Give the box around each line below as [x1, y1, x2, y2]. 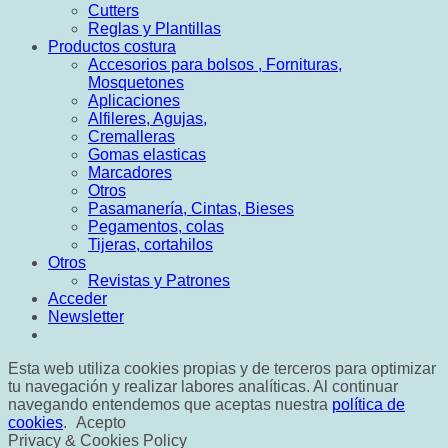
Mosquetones [88, 73, 184, 91]
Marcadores [88, 163, 172, 181]
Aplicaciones [88, 91, 180, 109]
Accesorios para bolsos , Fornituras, [88, 55, 342, 73]
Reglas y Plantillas [88, 19, 221, 37]
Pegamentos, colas [88, 217, 224, 235]
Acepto [76, 413, 126, 431]
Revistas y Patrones [88, 271, 230, 289]
